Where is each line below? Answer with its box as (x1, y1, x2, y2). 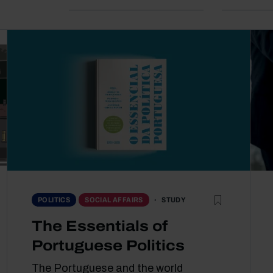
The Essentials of (32, 218, 168, 234)
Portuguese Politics (32, 237, 185, 253)
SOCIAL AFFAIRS (85, 196, 143, 205)
